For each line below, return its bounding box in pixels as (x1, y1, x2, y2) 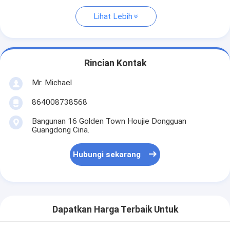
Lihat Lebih (93, 12, 132, 22)
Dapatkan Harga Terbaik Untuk (52, 204, 178, 215)
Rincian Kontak (84, 58, 146, 69)
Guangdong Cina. (31, 125, 89, 135)
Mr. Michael (31, 78, 72, 87)
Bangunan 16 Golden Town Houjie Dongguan (31, 116, 186, 126)
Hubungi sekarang (73, 150, 141, 160)
